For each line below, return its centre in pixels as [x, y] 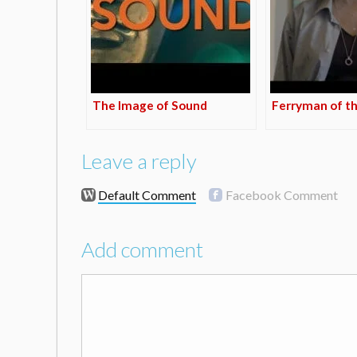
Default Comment [147, 195]
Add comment [142, 250]
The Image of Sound [149, 105]
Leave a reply [139, 161]
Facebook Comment [281, 195]
